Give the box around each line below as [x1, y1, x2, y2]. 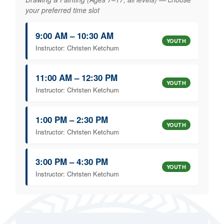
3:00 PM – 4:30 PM [35, 155, 108, 167]
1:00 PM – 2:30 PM [35, 113, 108, 125]
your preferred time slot [25, 4, 99, 15]
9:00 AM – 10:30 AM [35, 29, 113, 41]
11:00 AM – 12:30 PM [35, 71, 117, 83]
